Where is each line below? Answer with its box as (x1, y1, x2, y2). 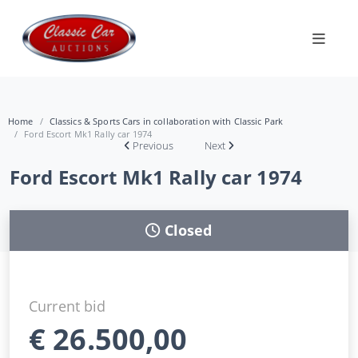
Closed (164, 220, 213, 240)
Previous (133, 137, 174, 153)
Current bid (29, 296, 106, 316)
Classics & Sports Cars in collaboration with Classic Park (49, 114, 284, 127)
